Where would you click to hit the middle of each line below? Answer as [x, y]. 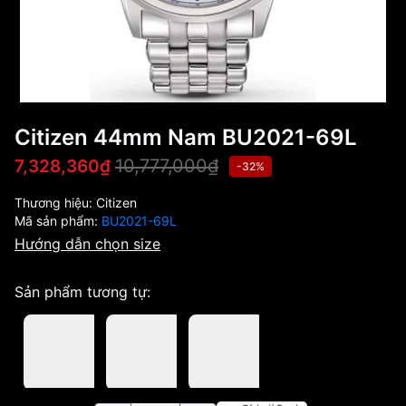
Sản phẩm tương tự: [82, 292]
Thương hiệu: [55, 203]
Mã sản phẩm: [58, 221]
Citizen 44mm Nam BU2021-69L [186, 137]
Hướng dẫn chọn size [87, 244]
